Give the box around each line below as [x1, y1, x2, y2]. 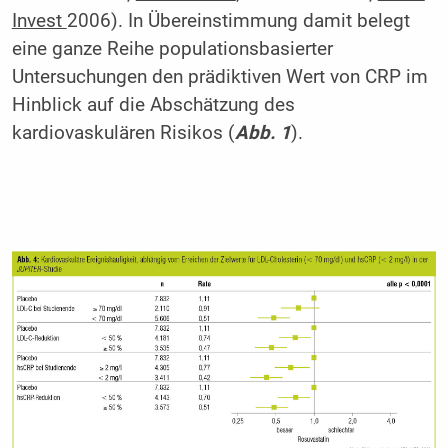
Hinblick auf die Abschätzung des [11, 94, 295, 117]
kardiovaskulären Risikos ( [11, 122, 235, 145]
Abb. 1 [234, 122, 291, 145]
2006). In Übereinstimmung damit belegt [66, 10, 410, 33]
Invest [11, 10, 67, 33]
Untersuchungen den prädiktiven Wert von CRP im [11, 66, 428, 89]
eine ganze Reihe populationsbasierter [11, 38, 333, 61]
